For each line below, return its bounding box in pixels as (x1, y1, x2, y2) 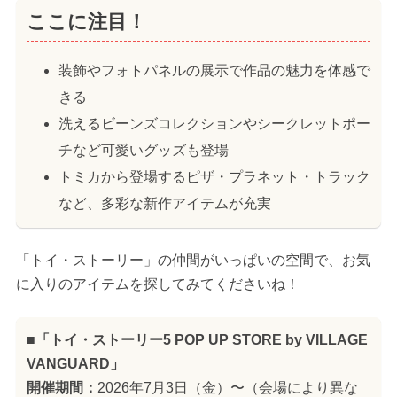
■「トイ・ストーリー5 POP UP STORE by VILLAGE (26, 332, 368, 348)
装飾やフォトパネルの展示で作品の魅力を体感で (58, 62, 370, 78)
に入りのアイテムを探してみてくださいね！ (15, 276, 300, 292)
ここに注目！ (26, 11, 146, 33)
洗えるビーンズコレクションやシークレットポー (58, 115, 370, 131)
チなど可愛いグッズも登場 (58, 142, 229, 158)
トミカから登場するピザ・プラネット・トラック (58, 168, 370, 184)
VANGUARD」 (26, 356, 124, 372)
